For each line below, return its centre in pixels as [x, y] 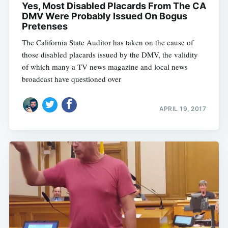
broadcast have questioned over [71, 79]
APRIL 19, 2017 [183, 109]
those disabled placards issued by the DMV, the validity [110, 54]
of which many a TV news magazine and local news [105, 66]
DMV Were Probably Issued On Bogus [104, 16]
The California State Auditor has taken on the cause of [107, 42]
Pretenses [45, 26]
